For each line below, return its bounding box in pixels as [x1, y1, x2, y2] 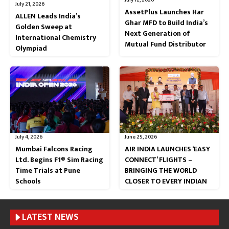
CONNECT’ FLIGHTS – [125, 153, 192, 166]
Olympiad [15, 42, 47, 55]
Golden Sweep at [15, 21, 72, 33]
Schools [15, 175, 41, 187]
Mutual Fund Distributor [125, 38, 206, 50]
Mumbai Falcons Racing [15, 143, 93, 155]
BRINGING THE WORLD [125, 164, 197, 176]
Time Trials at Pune [15, 164, 80, 176]
